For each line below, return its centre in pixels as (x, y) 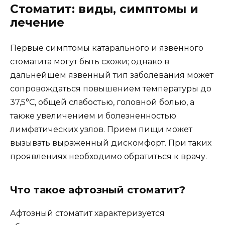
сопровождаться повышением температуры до (111, 89)
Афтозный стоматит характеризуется (87, 213)
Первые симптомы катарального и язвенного (107, 48)
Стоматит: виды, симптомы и (104, 9)
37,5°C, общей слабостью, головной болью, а (102, 102)
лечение (37, 23)
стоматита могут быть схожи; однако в (90, 62)
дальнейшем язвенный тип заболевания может (112, 75)
